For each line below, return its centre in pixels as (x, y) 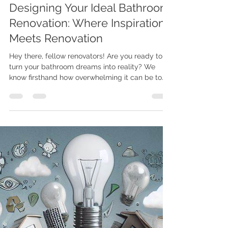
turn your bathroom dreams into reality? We (82, 189)
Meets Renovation (56, 160)
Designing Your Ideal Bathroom (90, 130)
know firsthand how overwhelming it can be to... (88, 199)
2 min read (68, 104)
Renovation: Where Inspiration (87, 145)
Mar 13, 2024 (26, 104)
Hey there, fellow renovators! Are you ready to (86, 178)
